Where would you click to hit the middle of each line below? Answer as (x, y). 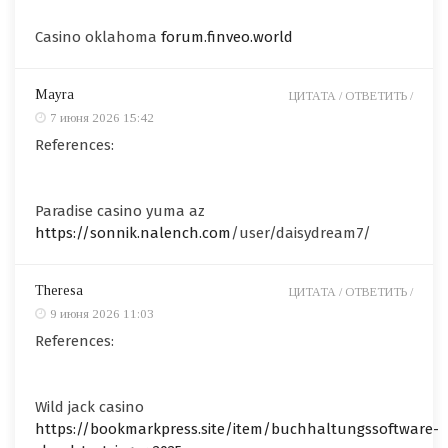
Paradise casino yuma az (120, 211)
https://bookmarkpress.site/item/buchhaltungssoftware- (237, 429)
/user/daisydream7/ (301, 233)
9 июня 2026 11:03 (102, 314)
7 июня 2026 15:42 (102, 118)
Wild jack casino (89, 407)
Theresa (59, 291)
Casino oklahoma (98, 37)
